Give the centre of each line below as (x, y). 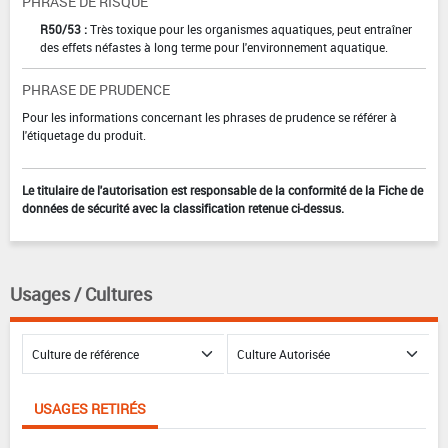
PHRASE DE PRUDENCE (96, 90)
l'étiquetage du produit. (84, 135)
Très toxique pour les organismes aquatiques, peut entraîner (251, 29)
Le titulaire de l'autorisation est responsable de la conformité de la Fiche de (222, 190)
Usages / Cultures (81, 294)
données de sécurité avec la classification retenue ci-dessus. (183, 208)
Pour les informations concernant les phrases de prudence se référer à (209, 117)
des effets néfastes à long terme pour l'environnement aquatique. (214, 47)
